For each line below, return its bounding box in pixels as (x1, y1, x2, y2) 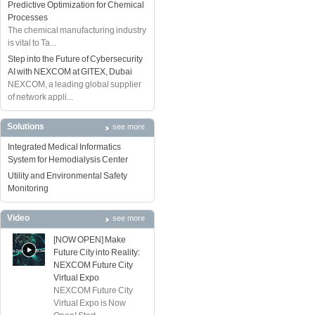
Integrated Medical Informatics (8, 142, 121, 152)
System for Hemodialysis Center (8, 155, 128, 165)
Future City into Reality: (53, 247, 140, 257)
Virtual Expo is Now (53, 298, 126, 308)
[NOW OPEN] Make (53, 235, 126, 245)
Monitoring (8, 184, 49, 193)
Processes (8, 13, 48, 22)
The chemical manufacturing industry (8, 25, 146, 35)
